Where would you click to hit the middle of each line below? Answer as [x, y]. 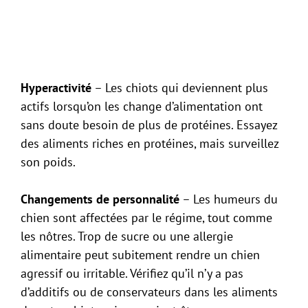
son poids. [48, 162]
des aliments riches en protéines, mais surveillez [150, 143]
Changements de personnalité [100, 199]
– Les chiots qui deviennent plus [180, 87]
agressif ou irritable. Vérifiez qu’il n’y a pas [132, 273]
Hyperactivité [56, 87]
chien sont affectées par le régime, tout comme [146, 217]
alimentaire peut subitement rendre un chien [140, 254]
